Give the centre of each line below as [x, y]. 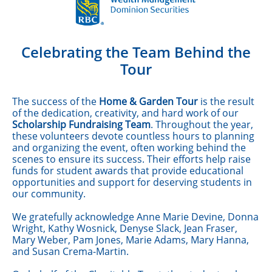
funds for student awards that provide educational [128, 171]
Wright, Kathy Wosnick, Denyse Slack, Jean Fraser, [125, 228]
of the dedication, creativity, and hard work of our [125, 113]
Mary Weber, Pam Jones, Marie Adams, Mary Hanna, [131, 240]
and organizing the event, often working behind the [129, 148]
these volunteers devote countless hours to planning [133, 136]
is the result [227, 101]
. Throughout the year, [202, 124]
